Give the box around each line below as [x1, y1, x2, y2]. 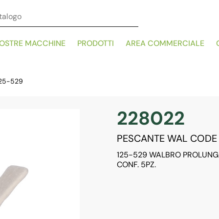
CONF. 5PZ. [117, 159, 156, 170]
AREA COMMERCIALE [126, 38, 204, 48]
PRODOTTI [77, 38, 114, 48]
